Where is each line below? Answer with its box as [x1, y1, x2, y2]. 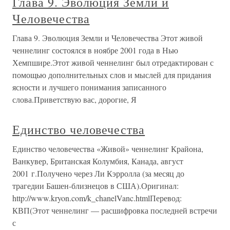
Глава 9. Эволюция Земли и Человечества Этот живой [12, 32, 203, 43]
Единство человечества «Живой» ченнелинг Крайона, [12, 143, 203, 154]
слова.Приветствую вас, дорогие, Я [12, 94, 137, 105]
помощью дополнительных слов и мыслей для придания [12, 69, 211, 80]
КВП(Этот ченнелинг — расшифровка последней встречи [12, 205, 217, 216]
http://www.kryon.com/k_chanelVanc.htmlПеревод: [12, 193, 182, 203]
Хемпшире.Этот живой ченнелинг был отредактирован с [12, 57, 214, 68]
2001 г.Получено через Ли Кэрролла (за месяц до [12, 168, 184, 179]
